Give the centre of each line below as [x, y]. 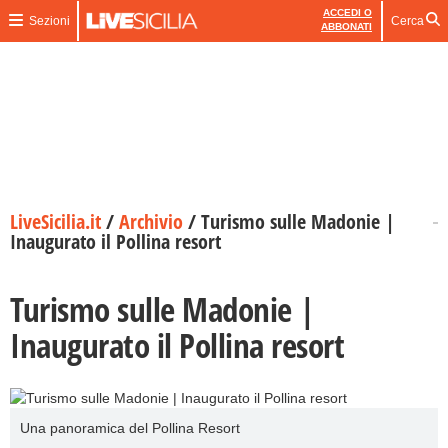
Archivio [151, 221]
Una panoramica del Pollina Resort [130, 428]
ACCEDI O [347, 12]
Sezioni [49, 21]
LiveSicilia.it [55, 221]
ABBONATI [346, 26]
